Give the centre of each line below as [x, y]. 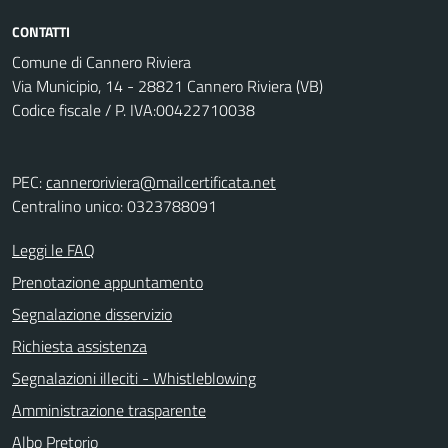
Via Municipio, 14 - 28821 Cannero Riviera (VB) [167, 86]
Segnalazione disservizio [92, 314]
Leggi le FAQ [53, 250]
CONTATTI [41, 31]
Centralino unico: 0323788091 [114, 206]
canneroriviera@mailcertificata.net [161, 182]
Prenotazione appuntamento [107, 282]
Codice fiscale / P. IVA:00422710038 [133, 110]
